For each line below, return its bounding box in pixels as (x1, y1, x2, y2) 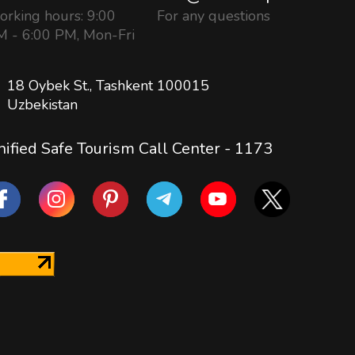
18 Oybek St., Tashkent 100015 (6, 75, 209, 95)
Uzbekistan (6, 94, 78, 114)
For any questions (157, 6, 271, 25)
